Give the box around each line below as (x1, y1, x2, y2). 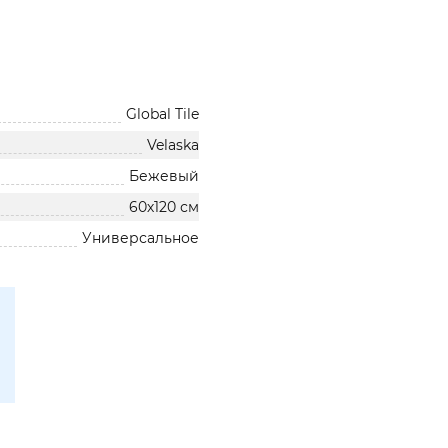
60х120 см (129, 198, 200, 216)
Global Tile (126, 105, 200, 123)
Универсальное (82, 229, 200, 247)
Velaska (147, 136, 200, 154)
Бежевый (129, 167, 200, 185)
